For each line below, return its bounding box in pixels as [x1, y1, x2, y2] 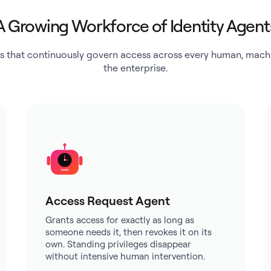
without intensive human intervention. [45, 250, 205, 262]
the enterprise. [103, 62, 168, 74]
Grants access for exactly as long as [45, 214, 194, 226]
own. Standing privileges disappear [45, 238, 191, 250]
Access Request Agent [45, 193, 170, 208]
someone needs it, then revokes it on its [45, 226, 212, 238]
